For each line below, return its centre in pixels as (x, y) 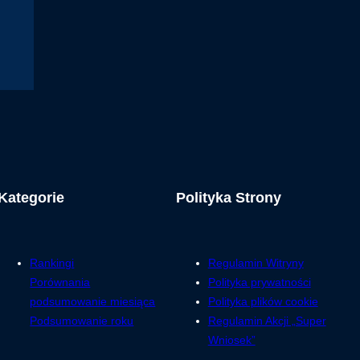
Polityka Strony (228, 197)
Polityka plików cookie (263, 302)
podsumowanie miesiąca (93, 302)
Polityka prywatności (259, 282)
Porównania (60, 282)
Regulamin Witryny (256, 263)
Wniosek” (231, 340)
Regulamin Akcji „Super (267, 321)
